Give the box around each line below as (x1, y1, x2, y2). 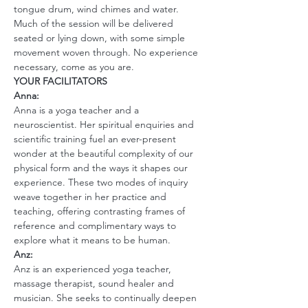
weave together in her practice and (14, 190, 169, 203)
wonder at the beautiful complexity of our (14, 147, 196, 159)
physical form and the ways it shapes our (14, 162, 190, 174)
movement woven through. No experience (14, 46, 201, 58)
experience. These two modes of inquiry (14, 176, 190, 188)
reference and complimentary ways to (14, 219, 179, 232)
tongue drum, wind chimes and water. (14, 3, 179, 15)
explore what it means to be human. (14, 234, 170, 246)
